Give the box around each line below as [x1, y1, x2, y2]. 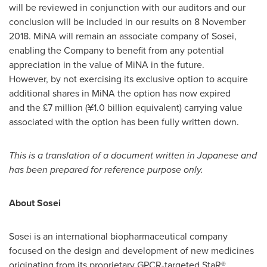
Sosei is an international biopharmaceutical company [9, 229, 228, 243]
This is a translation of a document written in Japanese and [9, 148, 257, 162]
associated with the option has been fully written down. [9, 115, 241, 129]
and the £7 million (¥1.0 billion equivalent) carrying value [9, 101, 243, 114]
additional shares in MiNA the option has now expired [9, 86, 231, 100]
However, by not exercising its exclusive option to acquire [9, 72, 248, 86]
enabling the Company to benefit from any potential [9, 44, 224, 57]
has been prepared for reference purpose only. [9, 163, 203, 176]
